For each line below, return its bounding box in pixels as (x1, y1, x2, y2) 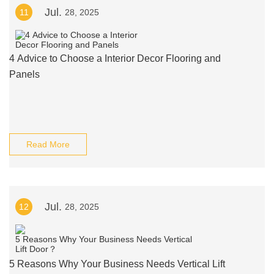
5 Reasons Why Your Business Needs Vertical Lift (9, 259, 225, 269)
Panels (9, 69, 40, 80)
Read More (26, 139, 70, 149)
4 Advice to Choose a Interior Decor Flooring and (9, 53, 221, 64)
